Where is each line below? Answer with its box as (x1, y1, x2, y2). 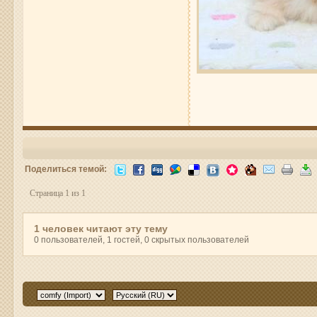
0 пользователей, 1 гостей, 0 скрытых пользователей (34, 234, 250, 245)
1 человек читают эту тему (34, 223, 168, 234)
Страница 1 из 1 (30, 188, 86, 198)
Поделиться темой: (25, 163, 108, 173)
